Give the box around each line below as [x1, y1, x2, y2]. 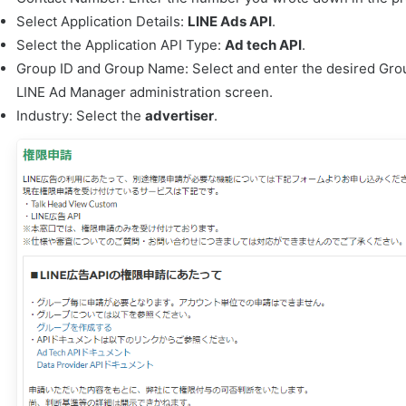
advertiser [144, 107, 214, 125]
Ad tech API [224, 36, 302, 54]
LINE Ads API [187, 13, 272, 31]
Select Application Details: [15, 13, 188, 31]
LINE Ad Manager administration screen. [15, 83, 273, 101]
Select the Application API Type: [15, 36, 225, 54]
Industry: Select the [15, 107, 145, 125]
